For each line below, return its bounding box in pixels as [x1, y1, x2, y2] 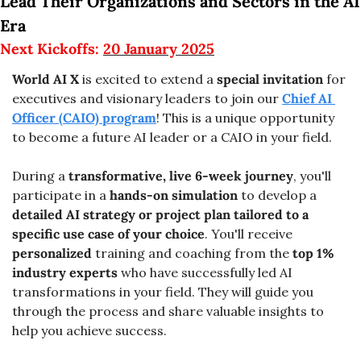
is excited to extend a [79, 71, 217, 87]
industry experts [12, 264, 121, 280]
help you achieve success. [12, 322, 167, 338]
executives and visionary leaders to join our [12, 90, 282, 106]
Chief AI [282, 90, 332, 106]
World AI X [12, 71, 79, 87]
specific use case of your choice [12, 226, 205, 242]
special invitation [217, 71, 323, 87]
